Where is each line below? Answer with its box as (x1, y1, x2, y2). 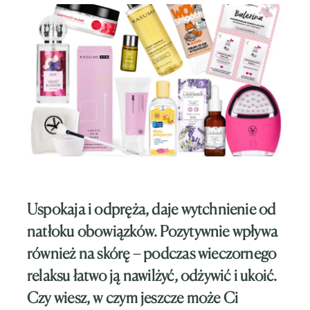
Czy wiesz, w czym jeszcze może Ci (27, 288, 239, 307)
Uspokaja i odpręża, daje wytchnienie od (27, 199, 276, 218)
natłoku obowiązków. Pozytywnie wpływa (27, 221, 278, 240)
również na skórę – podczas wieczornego (27, 244, 277, 262)
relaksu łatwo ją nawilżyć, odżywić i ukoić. (27, 266, 277, 284)
